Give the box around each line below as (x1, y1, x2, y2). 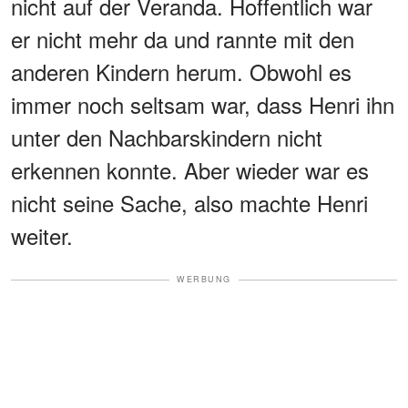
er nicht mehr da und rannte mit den (11, 23, 354, 56)
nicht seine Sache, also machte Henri (11, 187, 368, 219)
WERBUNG (177, 273, 231, 286)
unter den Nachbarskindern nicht (11, 121, 322, 154)
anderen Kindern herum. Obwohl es (11, 56, 352, 88)
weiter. (11, 219, 73, 252)
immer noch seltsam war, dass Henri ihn (11, 88, 394, 121)
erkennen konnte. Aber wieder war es (11, 154, 369, 187)
